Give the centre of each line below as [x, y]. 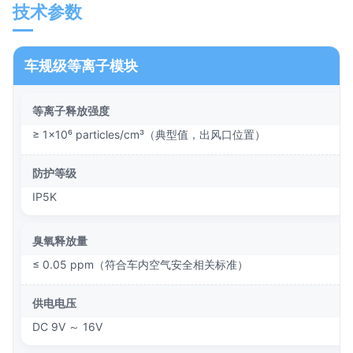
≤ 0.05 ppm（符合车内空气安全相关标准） [140, 264]
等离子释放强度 [71, 110]
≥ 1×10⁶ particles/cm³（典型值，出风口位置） [149, 134]
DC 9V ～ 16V [67, 326]
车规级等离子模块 [81, 65]
